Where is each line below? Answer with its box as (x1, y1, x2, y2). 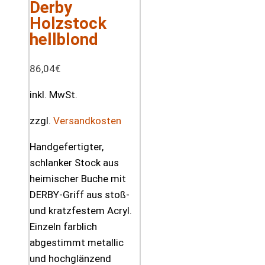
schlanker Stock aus (30, 156, 119, 169)
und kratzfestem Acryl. (30, 204, 132, 216)
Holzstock (30, 14, 106, 34)
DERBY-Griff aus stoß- (30, 188, 130, 201)
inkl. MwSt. (30, 88, 77, 101)
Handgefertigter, (30, 140, 104, 153)
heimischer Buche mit (30, 172, 126, 185)
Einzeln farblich (30, 220, 97, 232)
